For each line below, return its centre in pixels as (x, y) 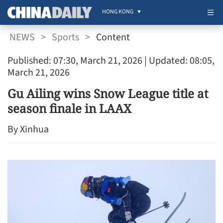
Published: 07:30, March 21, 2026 (75, 61)
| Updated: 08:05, (178, 61)
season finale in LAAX (69, 108)
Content (113, 37)
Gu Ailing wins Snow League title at (108, 93)
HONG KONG (118, 12)
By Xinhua (28, 129)
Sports (65, 37)
